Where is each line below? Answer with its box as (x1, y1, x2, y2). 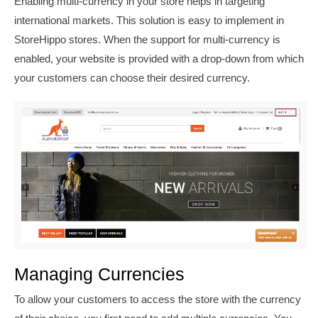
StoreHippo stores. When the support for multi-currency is (14, 33, 280, 46)
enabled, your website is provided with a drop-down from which (14, 53, 304, 65)
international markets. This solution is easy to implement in (14, 14, 284, 27)
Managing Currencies (14, 263, 185, 284)
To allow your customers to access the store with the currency (14, 293, 301, 306)
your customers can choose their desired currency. (14, 72, 250, 84)
